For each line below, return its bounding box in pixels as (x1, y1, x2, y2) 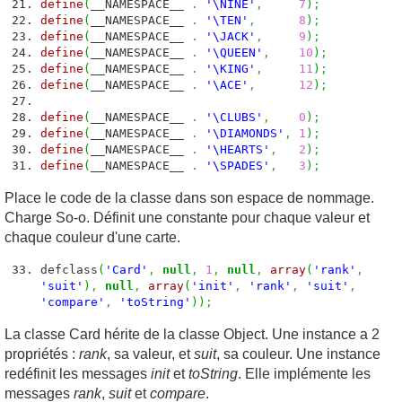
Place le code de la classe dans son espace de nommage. (4, 190, 374, 205)
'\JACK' (205, 30, 256, 43)
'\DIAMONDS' (205, 127, 284, 140)
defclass (40, 263, 98, 276)
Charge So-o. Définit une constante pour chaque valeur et (4, 210, 370, 225)
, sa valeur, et (107, 346, 194, 362)
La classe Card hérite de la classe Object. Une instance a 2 (4, 327, 380, 342)
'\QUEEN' (205, 46, 263, 59)
